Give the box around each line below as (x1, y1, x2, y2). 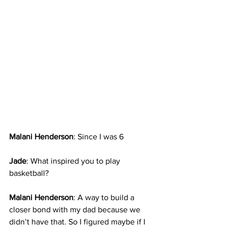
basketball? (9, 169, 49, 178)
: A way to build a (73, 193, 136, 202)
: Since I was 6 (73, 132, 124, 141)
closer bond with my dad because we (9, 205, 142, 214)
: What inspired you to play (26, 157, 122, 166)
